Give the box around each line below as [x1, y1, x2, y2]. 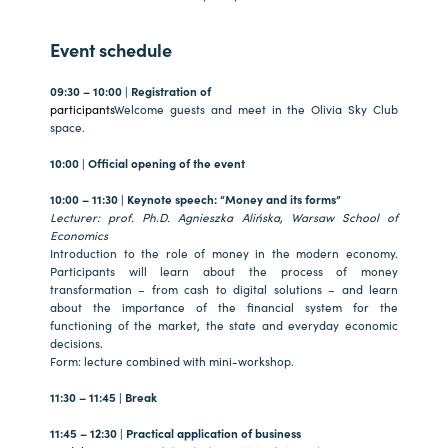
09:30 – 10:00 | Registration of [50, 82, 211, 99]
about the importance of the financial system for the [50, 298, 398, 315]
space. [50, 118, 85, 135]
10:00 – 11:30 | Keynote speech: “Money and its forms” [50, 190, 341, 207]
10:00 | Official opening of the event [50, 154, 245, 171]
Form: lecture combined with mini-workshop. [50, 352, 294, 369]
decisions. [50, 334, 103, 351]
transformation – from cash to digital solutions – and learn [50, 280, 398, 297]
